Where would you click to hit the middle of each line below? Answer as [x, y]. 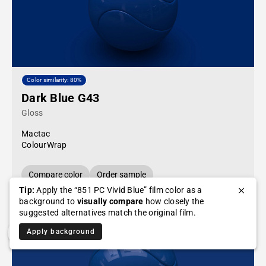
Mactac [36, 134]
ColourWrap [44, 145]
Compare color [56, 175]
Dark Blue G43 [61, 98]
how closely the [174, 201]
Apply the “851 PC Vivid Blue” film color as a [118, 190]
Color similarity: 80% [54, 80]
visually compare [110, 201]
